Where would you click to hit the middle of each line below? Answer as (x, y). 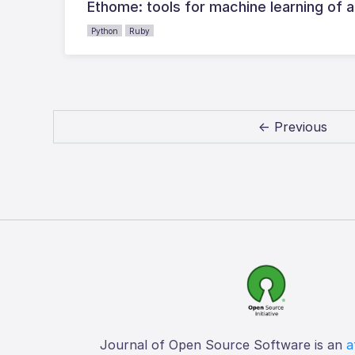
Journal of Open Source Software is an (223, 344)
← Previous (293, 126)
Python (105, 31)
